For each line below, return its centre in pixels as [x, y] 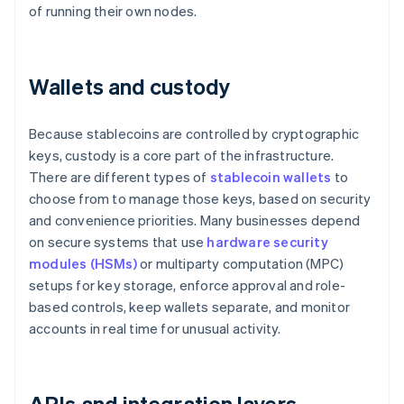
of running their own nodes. [113, 11]
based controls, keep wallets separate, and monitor [190, 307]
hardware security [267, 242]
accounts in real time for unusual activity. [155, 329]
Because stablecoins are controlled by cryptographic [194, 134]
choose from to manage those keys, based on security [200, 199]
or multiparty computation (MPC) [240, 264]
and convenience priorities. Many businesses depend [195, 220]
